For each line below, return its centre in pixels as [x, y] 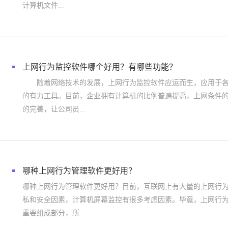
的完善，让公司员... [54, 109]
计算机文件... [43, 5]
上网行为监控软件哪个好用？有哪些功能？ [100, 67]
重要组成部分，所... [54, 213]
